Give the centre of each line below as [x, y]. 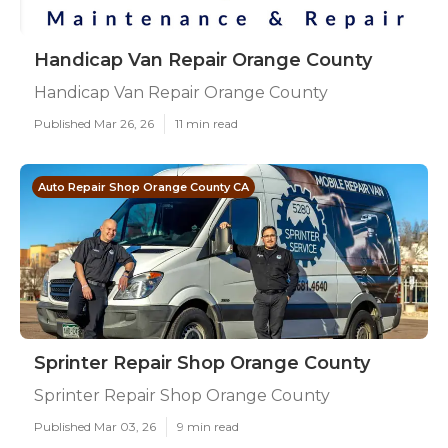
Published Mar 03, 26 [95, 426]
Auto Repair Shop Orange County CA [143, 187]
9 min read [208, 426]
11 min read [206, 123]
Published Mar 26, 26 [94, 123]
